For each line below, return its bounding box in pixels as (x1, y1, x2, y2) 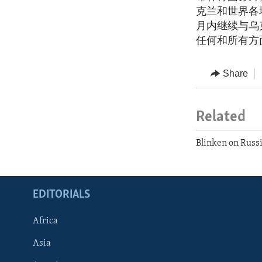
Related (196, 109, 246, 126)
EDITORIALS (33, 188, 90, 201)
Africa (33, 216, 58, 226)
